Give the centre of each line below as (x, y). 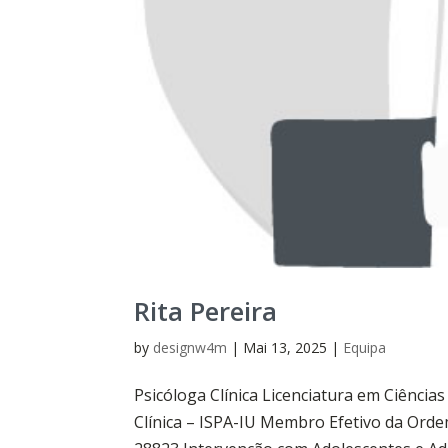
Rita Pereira (206, 311)
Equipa (365, 348)
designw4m (190, 348)
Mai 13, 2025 (285, 348)
